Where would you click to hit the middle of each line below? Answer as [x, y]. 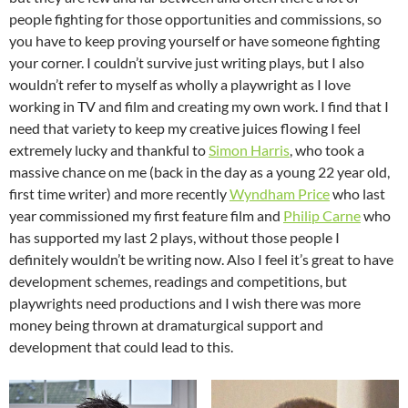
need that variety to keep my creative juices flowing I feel [185, 128]
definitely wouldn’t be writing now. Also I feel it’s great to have [201, 260]
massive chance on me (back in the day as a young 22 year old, [199, 172]
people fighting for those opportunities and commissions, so [195, 19]
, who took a [327, 150]
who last [357, 194]
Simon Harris [249, 150]
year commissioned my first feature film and [146, 216]
